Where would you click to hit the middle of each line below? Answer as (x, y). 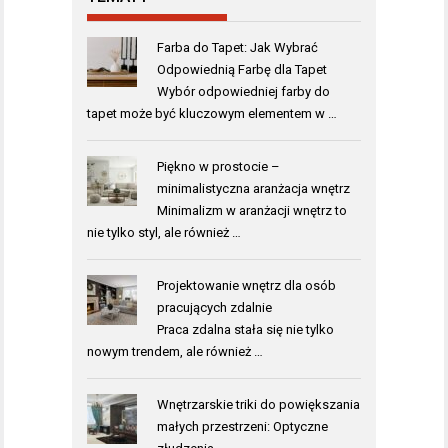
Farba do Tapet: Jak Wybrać (237, 47)
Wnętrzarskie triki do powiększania (258, 404)
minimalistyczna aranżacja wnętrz (253, 188)
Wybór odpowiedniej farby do (243, 91)
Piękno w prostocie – (218, 166)
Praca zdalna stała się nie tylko (245, 329)
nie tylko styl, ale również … (164, 232)
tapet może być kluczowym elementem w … (212, 113)
